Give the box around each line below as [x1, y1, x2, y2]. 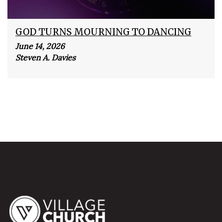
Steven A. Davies [15, 52, 75, 62]
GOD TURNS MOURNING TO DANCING [15, 26, 191, 38]
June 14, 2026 [15, 41, 64, 51]
